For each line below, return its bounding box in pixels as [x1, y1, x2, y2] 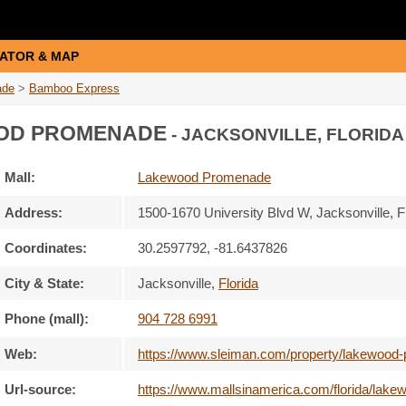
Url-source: [5, 382, 76, 397]
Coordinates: [5, 240, 87, 256]
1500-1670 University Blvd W [138, 205, 309, 220]
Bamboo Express [29, 82, 120, 95]
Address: [5, 205, 63, 220]
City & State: [5, 275, 84, 291]
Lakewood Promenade [138, 169, 271, 185]
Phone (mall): [5, 311, 89, 326]
